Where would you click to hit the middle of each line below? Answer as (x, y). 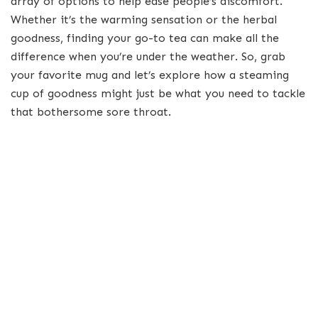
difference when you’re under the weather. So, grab (148, 56)
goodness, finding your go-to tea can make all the (145, 38)
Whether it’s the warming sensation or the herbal (144, 19)
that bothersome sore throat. (91, 111)
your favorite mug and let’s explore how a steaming (150, 75)
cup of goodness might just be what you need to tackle (158, 93)
